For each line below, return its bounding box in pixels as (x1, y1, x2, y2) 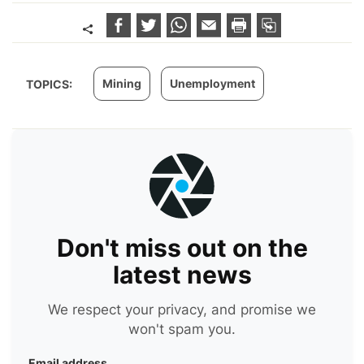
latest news (112, 259, 252, 289)
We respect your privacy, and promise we (48, 301, 316, 318)
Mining (102, 76, 141, 90)
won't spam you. (128, 320, 236, 337)
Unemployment (170, 76, 255, 90)
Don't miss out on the (56, 232, 308, 262)
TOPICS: (26, 76, 75, 91)
